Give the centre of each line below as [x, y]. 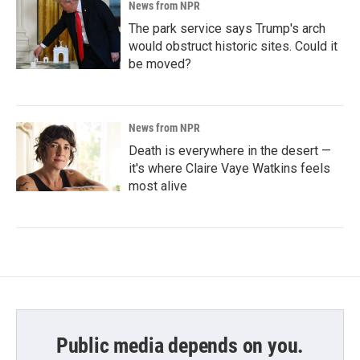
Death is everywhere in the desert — [230, 150]
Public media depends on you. [180, 345]
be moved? [160, 63]
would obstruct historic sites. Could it [233, 46]
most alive [158, 186]
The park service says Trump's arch [227, 28]
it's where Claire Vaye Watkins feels [229, 168]
